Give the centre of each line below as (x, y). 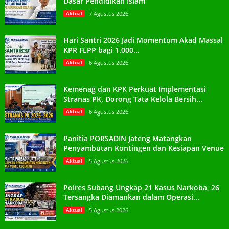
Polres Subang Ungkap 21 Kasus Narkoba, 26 (141, 187)
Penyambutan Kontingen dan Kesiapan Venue (144, 148)
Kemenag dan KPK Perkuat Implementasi (135, 89)
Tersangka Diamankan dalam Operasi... (131, 197)
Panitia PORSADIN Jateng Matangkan (128, 138)
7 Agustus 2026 (109, 13)
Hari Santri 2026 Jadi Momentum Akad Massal (143, 40)
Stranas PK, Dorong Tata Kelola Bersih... (133, 99)
